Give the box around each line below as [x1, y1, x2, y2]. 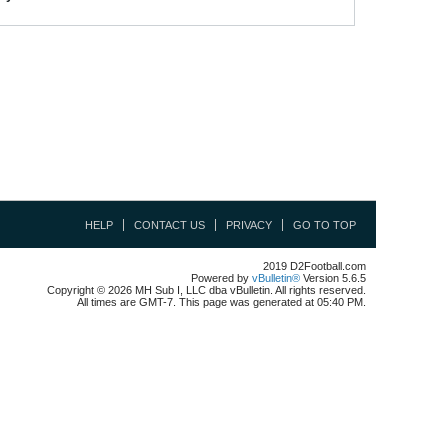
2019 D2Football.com [263, 260, 366, 272]
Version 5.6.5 [300, 272, 366, 284]
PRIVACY [226, 219, 272, 231]
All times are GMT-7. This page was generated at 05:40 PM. [77, 296, 366, 308]
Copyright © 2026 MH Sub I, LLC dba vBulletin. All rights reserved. [47, 284, 366, 296]
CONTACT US [134, 219, 205, 231]
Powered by [191, 272, 252, 284]
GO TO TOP [293, 219, 356, 231]
